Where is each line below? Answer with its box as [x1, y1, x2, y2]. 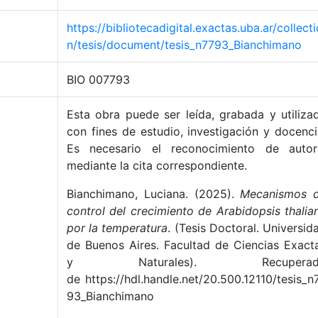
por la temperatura [67, 221, 168, 235]
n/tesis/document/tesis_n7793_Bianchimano [67, 38, 302, 52]
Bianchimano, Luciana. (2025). [67, 187, 241, 201]
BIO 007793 [67, 72, 130, 87]
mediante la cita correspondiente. [67, 158, 247, 172]
